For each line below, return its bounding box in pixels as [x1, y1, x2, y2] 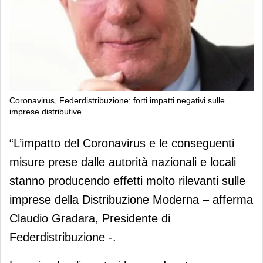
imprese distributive [9, 106, 82, 116]
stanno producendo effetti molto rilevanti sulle [9, 174, 245, 187]
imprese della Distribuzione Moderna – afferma [9, 193, 253, 206]
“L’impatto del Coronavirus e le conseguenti [9, 136, 234, 150]
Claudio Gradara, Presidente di [9, 211, 170, 225]
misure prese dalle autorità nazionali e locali [9, 155, 236, 168]
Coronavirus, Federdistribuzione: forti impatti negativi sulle [9, 95, 225, 105]
